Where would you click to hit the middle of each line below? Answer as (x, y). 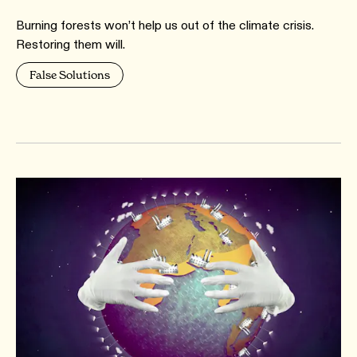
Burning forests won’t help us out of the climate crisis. (165, 25)
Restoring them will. (71, 44)
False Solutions (70, 74)
